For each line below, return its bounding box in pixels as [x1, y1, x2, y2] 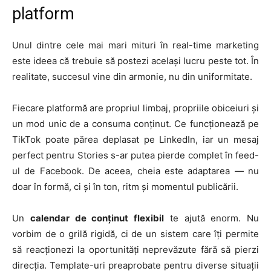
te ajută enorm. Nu [164, 212, 259, 224]
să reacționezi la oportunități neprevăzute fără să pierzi [12, 244, 259, 256]
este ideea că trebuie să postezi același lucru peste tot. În [12, 55, 259, 67]
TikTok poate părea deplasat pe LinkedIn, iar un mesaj [12, 134, 259, 146]
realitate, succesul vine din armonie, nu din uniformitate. [12, 71, 252, 83]
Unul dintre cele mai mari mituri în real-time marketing [12, 39, 259, 51]
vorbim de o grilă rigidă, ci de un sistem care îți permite [12, 228, 259, 240]
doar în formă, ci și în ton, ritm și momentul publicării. [12, 181, 238, 193]
